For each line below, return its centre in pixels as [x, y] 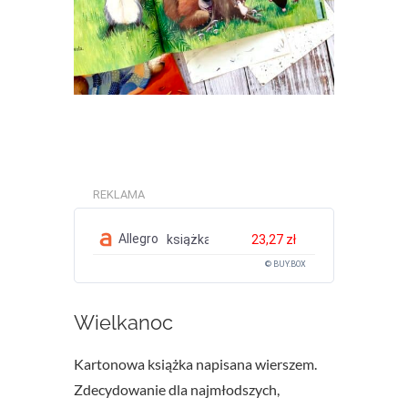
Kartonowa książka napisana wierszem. [195, 363]
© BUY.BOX [286, 264]
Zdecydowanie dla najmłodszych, [176, 389]
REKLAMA [118, 194]
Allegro [138, 238]
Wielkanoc [123, 322]
